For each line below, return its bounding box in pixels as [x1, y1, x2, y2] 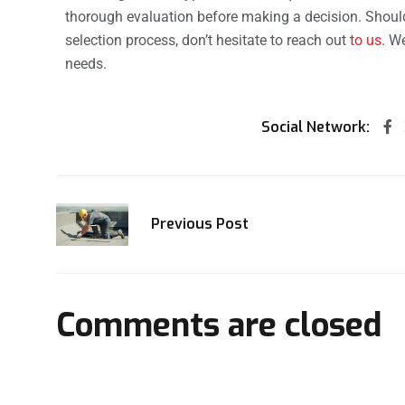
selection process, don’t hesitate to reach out [65, 31, 350, 49]
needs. [65, 54, 107, 72]
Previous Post [151, 214, 249, 234]
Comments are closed [56, 304, 381, 347]
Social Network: [261, 117, 371, 137]
